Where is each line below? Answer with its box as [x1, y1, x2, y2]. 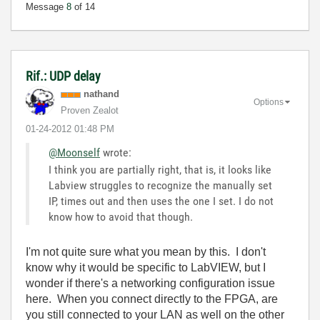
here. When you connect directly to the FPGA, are [26, 293, 278, 305]
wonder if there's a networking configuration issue [26, 277, 275, 289]
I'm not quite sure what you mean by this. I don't [26, 246, 266, 258]
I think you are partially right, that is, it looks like [49, 163, 271, 176]
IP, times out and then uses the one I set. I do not [49, 194, 274, 208]
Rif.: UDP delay [26, 69, 101, 84]
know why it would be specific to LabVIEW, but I [26, 261, 266, 274]
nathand [84, 89, 119, 99]
